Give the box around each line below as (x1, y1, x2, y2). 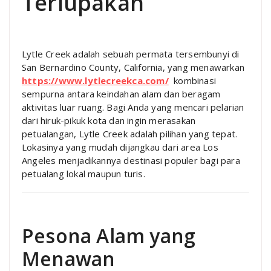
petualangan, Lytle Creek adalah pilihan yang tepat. (22, 127, 238, 140)
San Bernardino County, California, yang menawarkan (22, 60, 245, 73)
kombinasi (168, 74, 217, 87)
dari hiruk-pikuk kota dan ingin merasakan (22, 114, 196, 126)
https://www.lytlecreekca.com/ (22, 74, 169, 87)
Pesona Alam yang (22, 222, 196, 249)
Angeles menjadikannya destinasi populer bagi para (22, 154, 240, 166)
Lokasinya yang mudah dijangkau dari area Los (22, 140, 218, 153)
